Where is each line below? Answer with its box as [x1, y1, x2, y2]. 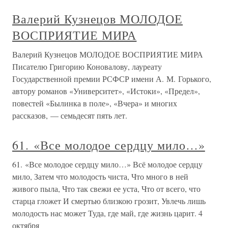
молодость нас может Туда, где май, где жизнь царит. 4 [12, 208, 203, 218]
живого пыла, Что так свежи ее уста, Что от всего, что [12, 183, 201, 194]
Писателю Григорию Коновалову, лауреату [12, 61, 162, 72]
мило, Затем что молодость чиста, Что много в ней [12, 171, 188, 182]
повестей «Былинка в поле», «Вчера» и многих [12, 98, 177, 108]
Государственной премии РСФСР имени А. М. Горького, [12, 73, 211, 84]
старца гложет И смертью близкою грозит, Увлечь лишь [12, 195, 206, 206]
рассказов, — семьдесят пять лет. [12, 110, 127, 121]
